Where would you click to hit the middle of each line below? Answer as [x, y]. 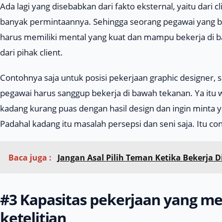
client [50, 52]
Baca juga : [31, 157]
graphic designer [182, 77]
